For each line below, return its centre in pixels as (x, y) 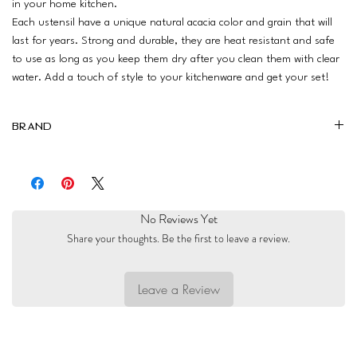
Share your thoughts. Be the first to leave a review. (178, 238)
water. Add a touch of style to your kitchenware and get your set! (171, 77)
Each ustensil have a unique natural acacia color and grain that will (172, 22)
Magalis (36, 158)
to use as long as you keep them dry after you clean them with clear (176, 59)
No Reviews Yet (178, 218)
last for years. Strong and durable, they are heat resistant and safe (173, 40)
